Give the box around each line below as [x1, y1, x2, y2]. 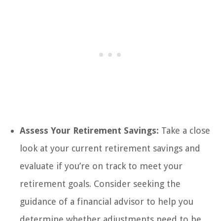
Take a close [159, 125, 210, 136]
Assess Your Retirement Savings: [20, 125, 159, 136]
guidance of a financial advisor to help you [20, 196, 193, 207]
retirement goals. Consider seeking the [20, 179, 181, 189]
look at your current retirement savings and [20, 143, 200, 154]
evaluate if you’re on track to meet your [20, 161, 183, 172]
